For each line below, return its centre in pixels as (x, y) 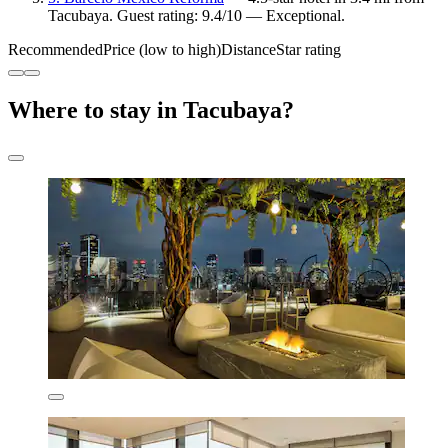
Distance (248, 50)
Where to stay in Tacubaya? (151, 110)
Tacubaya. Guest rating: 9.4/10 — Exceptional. (196, 16)
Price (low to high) (162, 50)
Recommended (55, 50)
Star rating (308, 50)
